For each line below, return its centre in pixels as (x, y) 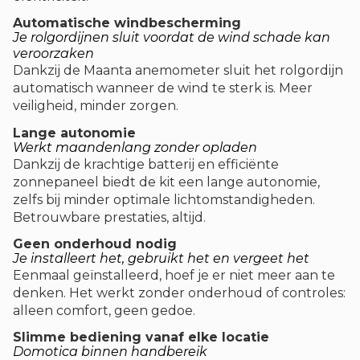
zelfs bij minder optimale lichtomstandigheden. (164, 199)
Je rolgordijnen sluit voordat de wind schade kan (172, 38)
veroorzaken (53, 54)
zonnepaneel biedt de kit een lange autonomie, (166, 182)
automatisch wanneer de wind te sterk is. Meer (163, 88)
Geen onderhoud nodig (95, 243)
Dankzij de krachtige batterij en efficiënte (146, 164)
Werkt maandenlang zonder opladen (135, 147)
